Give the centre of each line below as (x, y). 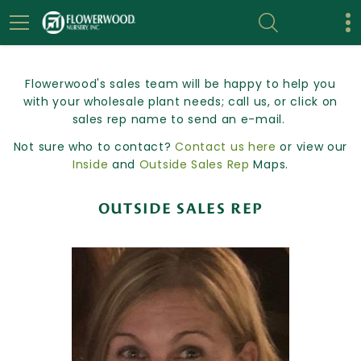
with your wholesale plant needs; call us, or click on (180, 102)
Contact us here (226, 147)
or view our (312, 147)
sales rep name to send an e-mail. (180, 119)
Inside (91, 164)
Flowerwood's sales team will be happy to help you (180, 84)
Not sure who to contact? (94, 147)
